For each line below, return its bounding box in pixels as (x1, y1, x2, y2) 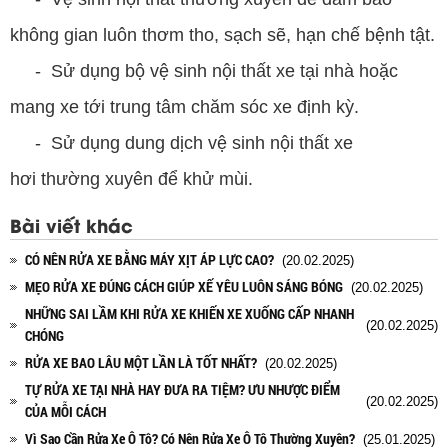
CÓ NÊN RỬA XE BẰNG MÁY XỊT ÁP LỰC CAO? (25, 249, 274, 269)
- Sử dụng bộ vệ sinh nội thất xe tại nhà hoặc (10, 60, 398, 81)
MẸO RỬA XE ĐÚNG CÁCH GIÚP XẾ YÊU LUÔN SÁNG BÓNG (25, 276, 343, 296)
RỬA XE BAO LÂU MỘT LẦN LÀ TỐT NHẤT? (25, 352, 257, 372)
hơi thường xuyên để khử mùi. (10, 168, 253, 189)
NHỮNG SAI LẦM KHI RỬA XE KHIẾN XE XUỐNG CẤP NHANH (25, 303, 354, 323)
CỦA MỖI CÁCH (25, 401, 106, 421)
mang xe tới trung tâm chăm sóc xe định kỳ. (10, 96, 359, 117)
